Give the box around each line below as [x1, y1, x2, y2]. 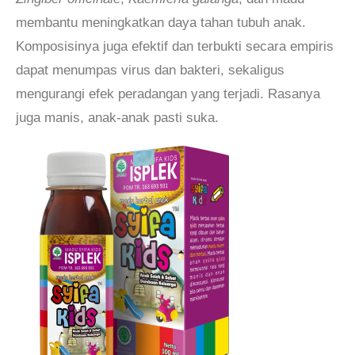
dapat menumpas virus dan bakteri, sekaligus [16, 63, 284, 78]
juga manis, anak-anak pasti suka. [16, 110, 219, 125]
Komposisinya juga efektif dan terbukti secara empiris [16, 39, 334, 54]
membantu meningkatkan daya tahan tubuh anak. [16, 15, 306, 30]
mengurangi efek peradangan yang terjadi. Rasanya [16, 86, 320, 101]
